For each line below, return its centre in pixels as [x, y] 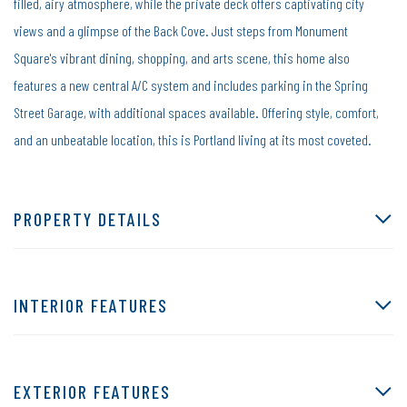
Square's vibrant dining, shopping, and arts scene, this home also [182, 57]
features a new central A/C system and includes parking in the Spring [191, 84]
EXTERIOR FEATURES [92, 391]
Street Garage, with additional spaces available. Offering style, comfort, [196, 112]
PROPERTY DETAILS [88, 218]
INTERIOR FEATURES [91, 305]
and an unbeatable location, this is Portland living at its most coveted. [193, 139]
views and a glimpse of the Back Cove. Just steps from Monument [181, 30]
